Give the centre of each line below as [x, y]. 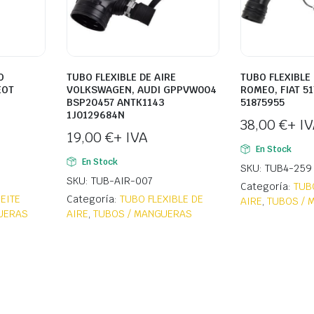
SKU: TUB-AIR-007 [110, 181]
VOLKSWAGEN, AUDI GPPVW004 [142, 90]
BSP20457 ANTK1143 [116, 103]
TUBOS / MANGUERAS [143, 214]
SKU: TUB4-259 [276, 169]
